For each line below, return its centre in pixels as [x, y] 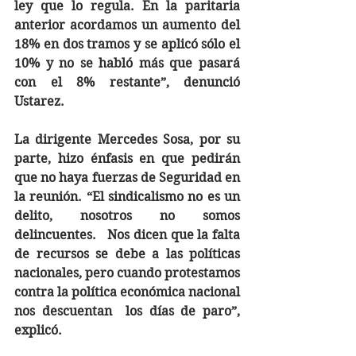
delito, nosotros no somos [127, 216]
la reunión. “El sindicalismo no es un [127, 197]
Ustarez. [39, 101]
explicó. [38, 330]
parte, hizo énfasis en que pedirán [127, 159]
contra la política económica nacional [127, 292]
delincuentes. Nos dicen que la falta [127, 235]
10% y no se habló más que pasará [127, 63]
